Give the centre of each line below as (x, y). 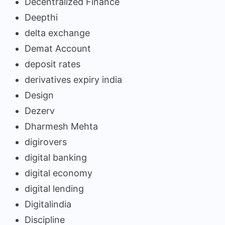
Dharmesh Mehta (61, 126)
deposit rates (52, 64)
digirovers (46, 142)
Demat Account (58, 48)
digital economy (59, 173)
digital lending (54, 188)
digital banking (56, 157)
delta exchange (57, 33)
